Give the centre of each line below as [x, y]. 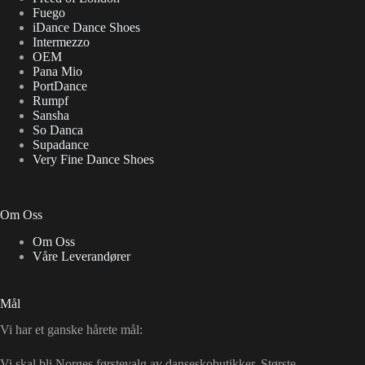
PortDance [60, 86]
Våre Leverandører [81, 256]
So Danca [58, 130]
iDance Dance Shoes [86, 27]
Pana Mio [57, 71]
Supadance [61, 144]
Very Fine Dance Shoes [93, 159]
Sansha [51, 115]
